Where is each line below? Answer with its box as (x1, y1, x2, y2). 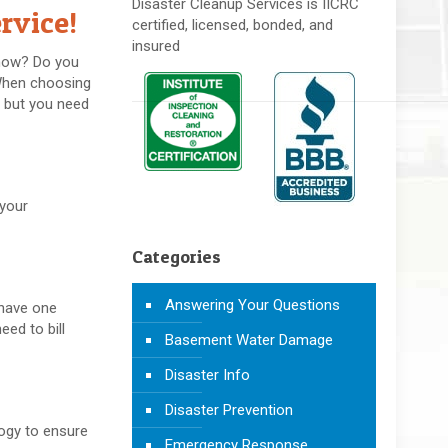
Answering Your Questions (164, 295, 340, 314)
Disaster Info (164, 365, 250, 384)
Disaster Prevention (164, 400, 293, 419)
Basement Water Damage (164, 330, 333, 349)
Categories (131, 245, 221, 267)
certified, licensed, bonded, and (131, 15, 333, 34)
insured (131, 36, 180, 55)
